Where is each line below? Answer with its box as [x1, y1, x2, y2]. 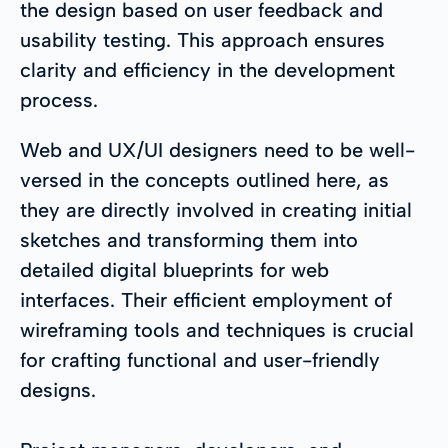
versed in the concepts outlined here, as [20, 167, 389, 192]
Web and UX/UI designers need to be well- [20, 137, 415, 162]
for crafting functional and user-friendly [20, 347, 380, 372]
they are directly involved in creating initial [20, 197, 412, 222]
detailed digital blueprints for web [20, 257, 329, 282]
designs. [20, 377, 96, 402]
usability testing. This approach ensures [20, 27, 385, 52]
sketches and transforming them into [20, 227, 358, 252]
